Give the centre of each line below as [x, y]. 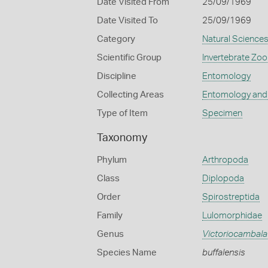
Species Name [127, 253]
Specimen [222, 113]
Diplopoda [223, 179]
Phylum [112, 160]
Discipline [117, 76]
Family [110, 216]
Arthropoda [225, 160]
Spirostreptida [231, 197]
